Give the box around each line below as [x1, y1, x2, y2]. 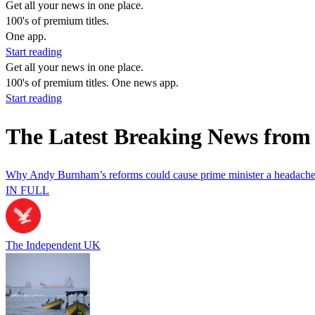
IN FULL [6, 184, 49, 196]
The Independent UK [6, 238, 101, 251]
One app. [6, 30, 46, 42]
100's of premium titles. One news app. [6, 77, 179, 89]
